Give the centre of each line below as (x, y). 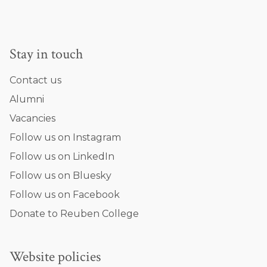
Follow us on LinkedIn (62, 156)
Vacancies (32, 118)
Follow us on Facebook (65, 195)
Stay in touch (46, 54)
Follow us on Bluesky (60, 176)
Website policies (55, 257)
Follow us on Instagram (65, 137)
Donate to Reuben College (74, 214)
